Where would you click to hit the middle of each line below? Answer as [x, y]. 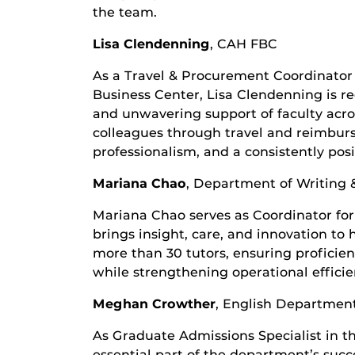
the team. [125, 12]
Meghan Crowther [154, 304]
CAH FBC [247, 44]
